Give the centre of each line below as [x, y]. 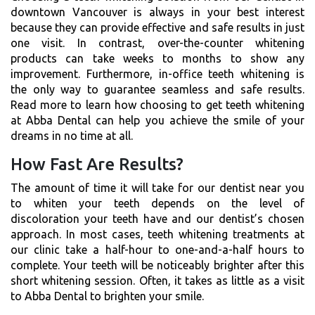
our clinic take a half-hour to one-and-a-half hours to [157, 249]
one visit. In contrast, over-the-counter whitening [157, 43]
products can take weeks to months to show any [157, 58]
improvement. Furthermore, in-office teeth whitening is [157, 73]
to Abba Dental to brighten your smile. [107, 296]
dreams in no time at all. [72, 135]
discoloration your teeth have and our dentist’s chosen [157, 218]
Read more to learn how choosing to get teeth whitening [157, 104]
